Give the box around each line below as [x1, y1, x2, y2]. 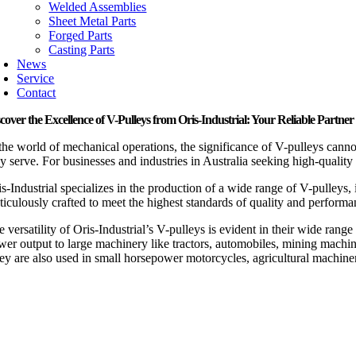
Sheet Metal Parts [48, 14, 137, 28]
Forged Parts [48, 29, 113, 42]
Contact [17, 86, 56, 99]
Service [17, 72, 55, 85]
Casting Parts [48, 43, 115, 56]
